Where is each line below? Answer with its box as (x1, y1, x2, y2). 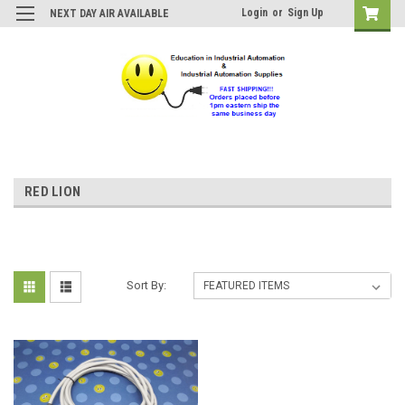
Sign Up (287, 6, 324, 19)
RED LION (24, 183, 80, 200)
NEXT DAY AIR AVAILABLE (50, 7, 169, 20)
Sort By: (127, 278, 167, 292)
